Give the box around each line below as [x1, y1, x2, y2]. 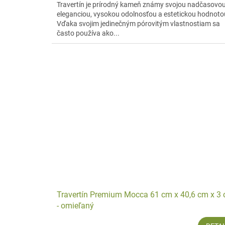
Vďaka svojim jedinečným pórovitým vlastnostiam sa [57, 19, 220, 28]
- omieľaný [57, 200, 94, 210]
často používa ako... [57, 29, 120, 37]
